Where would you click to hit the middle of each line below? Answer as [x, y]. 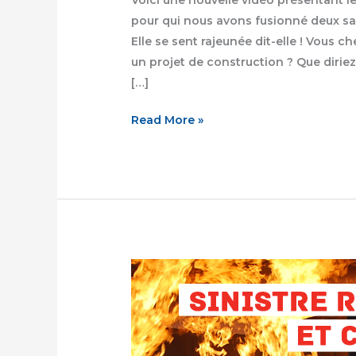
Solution [155, 289]
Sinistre [153, 310]
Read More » [168, 120]
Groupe [153, 268]
